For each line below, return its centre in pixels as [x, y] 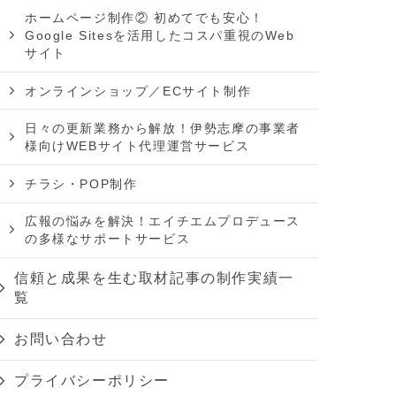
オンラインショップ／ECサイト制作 [138, 91]
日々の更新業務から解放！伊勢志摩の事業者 [163, 129]
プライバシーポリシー [92, 381]
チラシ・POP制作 [81, 183]
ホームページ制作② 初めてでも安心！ [145, 18]
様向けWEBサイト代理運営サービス [137, 146]
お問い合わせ [61, 339]
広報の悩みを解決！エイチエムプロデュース [163, 221]
